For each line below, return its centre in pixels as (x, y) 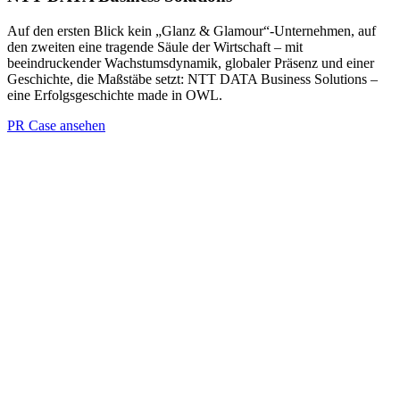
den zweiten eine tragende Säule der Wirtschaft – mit (155, 46)
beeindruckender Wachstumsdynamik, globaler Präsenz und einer (191, 62)
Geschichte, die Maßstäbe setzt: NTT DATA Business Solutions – (192, 79)
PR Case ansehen (56, 125)
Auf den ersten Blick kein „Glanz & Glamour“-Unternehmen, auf (192, 30)
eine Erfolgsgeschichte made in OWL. (115, 95)
